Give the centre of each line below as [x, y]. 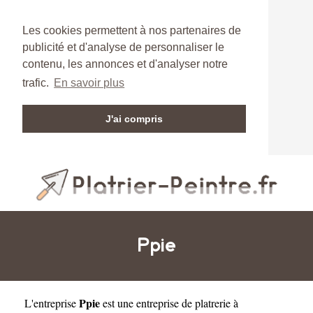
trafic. [37, 83]
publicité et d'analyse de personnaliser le [123, 47]
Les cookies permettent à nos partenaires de [132, 30]
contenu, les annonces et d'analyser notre [125, 64]
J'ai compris [134, 119]
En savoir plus [89, 83]
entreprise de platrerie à [187, 303]
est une [118, 303]
